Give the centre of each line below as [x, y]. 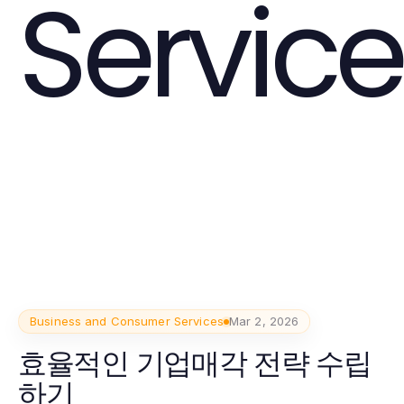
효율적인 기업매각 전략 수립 [195, 363]
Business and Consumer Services [127, 321]
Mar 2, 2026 [264, 321]
